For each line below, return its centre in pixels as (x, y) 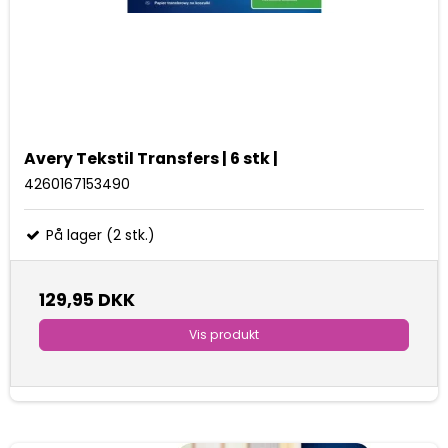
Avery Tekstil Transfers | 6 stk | (151, 158)
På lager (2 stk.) (98, 234)
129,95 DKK (87, 299)
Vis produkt (224, 335)
